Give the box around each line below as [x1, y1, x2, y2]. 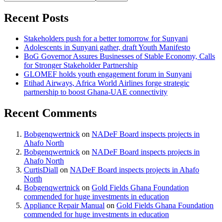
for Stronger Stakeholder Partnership [24, 61, 138, 70]
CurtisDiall [24, 166, 58, 174]
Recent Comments [4, 107, 97, 120]
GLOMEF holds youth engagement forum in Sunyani [24, 70, 192, 79]
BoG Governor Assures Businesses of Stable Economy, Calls [24, 52, 215, 61]
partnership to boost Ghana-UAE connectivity [24, 88, 167, 97]
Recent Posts [4, 11, 68, 24]
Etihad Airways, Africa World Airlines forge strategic [24, 79, 189, 88]
